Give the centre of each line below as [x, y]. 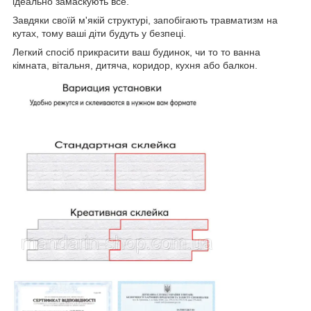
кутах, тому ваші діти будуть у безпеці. [99, 34]
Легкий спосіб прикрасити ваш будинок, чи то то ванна [136, 52]
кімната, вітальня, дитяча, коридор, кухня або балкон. [135, 66]
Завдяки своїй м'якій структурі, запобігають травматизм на [145, 20]
